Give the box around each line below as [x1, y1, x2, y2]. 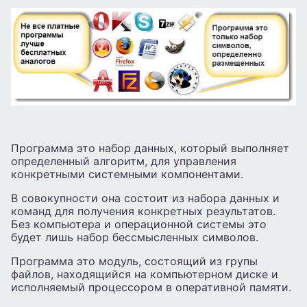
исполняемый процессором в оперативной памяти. [11, 280, 291, 295]
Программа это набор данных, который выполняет [11, 141, 289, 156]
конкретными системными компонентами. [11, 167, 243, 182]
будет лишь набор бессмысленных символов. [11, 230, 258, 245]
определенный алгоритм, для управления [11, 154, 236, 169]
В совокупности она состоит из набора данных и [11, 191, 280, 206]
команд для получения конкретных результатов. [11, 204, 275, 219]
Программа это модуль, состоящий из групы [11, 254, 258, 269]
